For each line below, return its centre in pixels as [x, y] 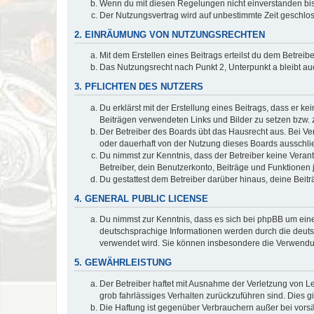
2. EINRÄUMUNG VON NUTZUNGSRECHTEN [170, 35]
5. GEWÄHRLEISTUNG [123, 262]
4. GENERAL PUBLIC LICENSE [141, 199]
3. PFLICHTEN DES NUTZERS [139, 87]
